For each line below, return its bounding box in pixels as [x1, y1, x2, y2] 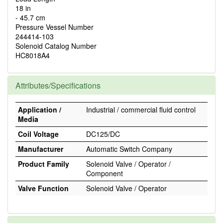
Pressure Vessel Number [15, 22, 94, 32]
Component [86, 168, 123, 178]
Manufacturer [18, 144, 63, 154]
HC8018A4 [15, 50, 50, 60]
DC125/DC [86, 129, 120, 139]
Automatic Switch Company [86, 144, 172, 154]
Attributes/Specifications [15, 80, 101, 91]
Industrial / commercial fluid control [86, 105, 196, 114]
